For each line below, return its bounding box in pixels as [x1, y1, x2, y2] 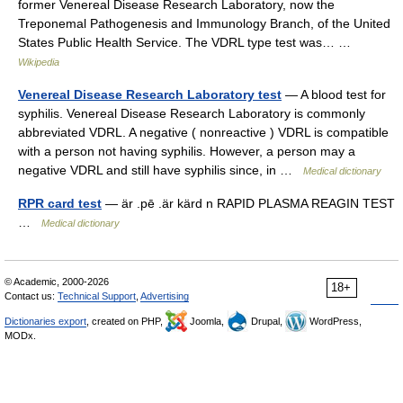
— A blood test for [282, 87, 386, 102]
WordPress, [307, 316, 362, 327]
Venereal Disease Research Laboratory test [18, 87, 282, 102]
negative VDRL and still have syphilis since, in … [18, 163, 303, 177]
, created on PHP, [86, 316, 166, 327]
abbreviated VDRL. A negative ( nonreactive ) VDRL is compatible [18, 125, 389, 139]
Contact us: [4, 291, 58, 301]
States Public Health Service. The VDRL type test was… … [18, 35, 358, 49]
